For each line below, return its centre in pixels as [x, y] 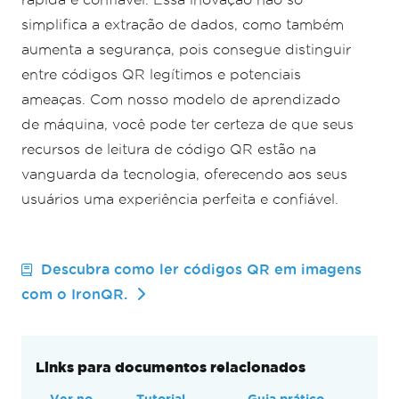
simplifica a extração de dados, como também [183, 24]
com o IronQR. [74, 293]
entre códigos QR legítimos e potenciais [161, 74]
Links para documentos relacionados [171, 366]
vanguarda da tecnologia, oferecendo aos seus [184, 174]
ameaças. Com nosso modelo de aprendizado [181, 99]
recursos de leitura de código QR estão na [169, 149]
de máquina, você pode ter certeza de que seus [187, 124]
